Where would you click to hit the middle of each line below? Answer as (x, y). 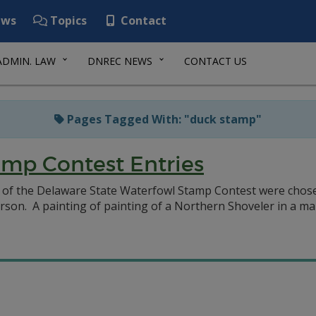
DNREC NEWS (120, 61)
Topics (67, 20)
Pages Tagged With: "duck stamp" (163, 119)
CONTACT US (215, 61)
